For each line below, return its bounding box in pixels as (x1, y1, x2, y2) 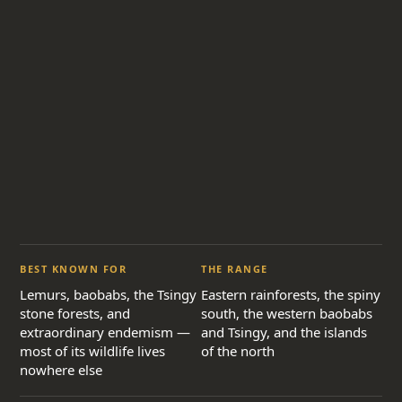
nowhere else (20, 361, 102, 379)
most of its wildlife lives (20, 342, 165, 360)
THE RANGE (201, 262, 268, 275)
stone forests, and (20, 304, 130, 322)
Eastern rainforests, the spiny (201, 285, 380, 303)
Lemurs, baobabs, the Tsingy (20, 285, 197, 303)
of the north (201, 342, 275, 360)
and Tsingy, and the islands (201, 323, 367, 341)
